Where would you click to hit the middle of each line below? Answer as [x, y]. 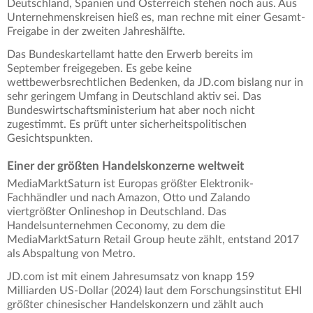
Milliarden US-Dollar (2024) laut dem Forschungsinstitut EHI [154, 291]
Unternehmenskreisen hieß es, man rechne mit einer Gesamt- [156, 18]
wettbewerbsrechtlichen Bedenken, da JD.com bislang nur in [155, 83]
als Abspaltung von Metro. [71, 254]
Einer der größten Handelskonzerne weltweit [125, 166]
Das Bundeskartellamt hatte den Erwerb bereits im [130, 55]
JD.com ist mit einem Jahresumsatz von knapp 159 [131, 277]
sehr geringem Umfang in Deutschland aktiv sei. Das [134, 97]
